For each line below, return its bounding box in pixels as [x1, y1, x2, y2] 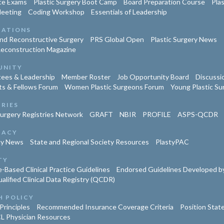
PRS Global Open [89, 35, 144, 44]
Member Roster [61, 72, 110, 81]
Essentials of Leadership [90, 7, 167, 16]
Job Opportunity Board [116, 72, 189, 81]
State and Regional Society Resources [29, 137, 149, 146]
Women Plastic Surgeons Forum [64, 82, 164, 91]
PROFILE [142, 110, 171, 119]
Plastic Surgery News [150, 35, 217, 44]
